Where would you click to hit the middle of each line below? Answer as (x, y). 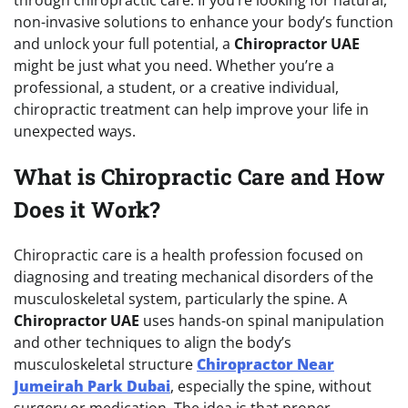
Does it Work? (87, 209)
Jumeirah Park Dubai (92, 386)
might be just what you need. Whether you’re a (174, 65)
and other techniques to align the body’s (153, 342)
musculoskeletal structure (105, 364)
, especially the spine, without (271, 386)
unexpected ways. (75, 131)
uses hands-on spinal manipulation (262, 320)
